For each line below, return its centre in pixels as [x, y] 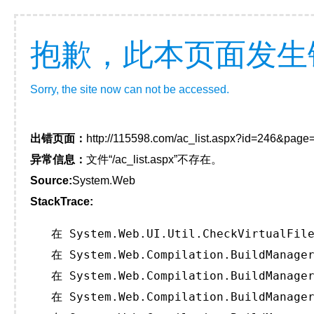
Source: [51, 180]
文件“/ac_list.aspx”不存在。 [154, 159]
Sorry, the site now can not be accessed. [130, 89]
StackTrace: [62, 202]
